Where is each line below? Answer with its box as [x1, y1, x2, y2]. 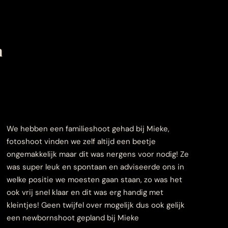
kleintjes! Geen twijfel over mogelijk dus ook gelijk [6, 200, 185, 210]
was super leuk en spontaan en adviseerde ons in [6, 162, 184, 172]
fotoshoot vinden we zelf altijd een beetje [6, 136, 156, 147]
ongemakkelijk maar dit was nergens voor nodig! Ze [6, 149, 189, 159]
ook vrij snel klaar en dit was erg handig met [6, 187, 163, 197]
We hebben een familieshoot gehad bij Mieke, [6, 124, 169, 134]
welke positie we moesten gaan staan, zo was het [6, 175, 182, 185]
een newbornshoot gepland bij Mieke [6, 213, 139, 223]
